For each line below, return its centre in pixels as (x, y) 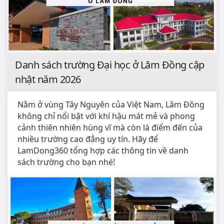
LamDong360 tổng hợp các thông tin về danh (103, 151)
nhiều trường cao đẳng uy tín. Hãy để (88, 139)
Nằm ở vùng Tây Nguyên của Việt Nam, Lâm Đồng (111, 105)
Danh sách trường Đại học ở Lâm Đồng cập (110, 65)
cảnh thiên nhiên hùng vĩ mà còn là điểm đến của (110, 128)
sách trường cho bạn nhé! (66, 162)
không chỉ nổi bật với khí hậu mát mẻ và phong (106, 116)
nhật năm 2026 (48, 79)
